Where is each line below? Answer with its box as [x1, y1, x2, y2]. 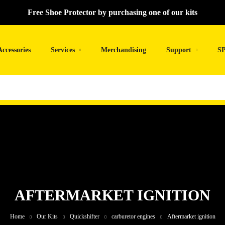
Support [166, 46, 191, 54]
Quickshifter [69, 213, 99, 220]
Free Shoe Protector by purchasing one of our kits [28, 8, 197, 17]
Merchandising [101, 46, 146, 54]
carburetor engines [111, 213, 155, 220]
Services [51, 46, 75, 54]
